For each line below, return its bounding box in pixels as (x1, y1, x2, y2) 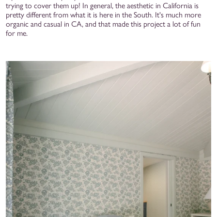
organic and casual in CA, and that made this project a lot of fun (6, 19, 201, 29)
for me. (6, 28, 28, 38)
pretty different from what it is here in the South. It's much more (6, 10, 201, 19)
